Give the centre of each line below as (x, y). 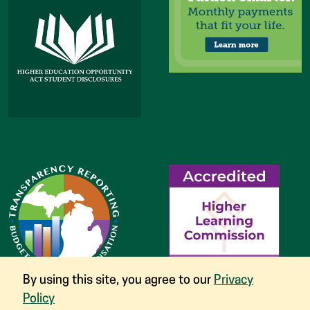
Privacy (234, 281)
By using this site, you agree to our (118, 281)
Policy (39, 299)
